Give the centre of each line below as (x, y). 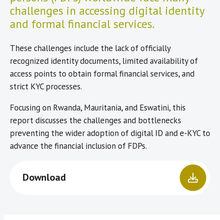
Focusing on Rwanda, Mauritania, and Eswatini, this (98, 107)
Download (44, 178)
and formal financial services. (82, 23)
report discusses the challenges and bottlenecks (96, 120)
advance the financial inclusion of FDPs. (78, 146)
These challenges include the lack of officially (90, 48)
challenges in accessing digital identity (107, 10)
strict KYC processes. (46, 87)
